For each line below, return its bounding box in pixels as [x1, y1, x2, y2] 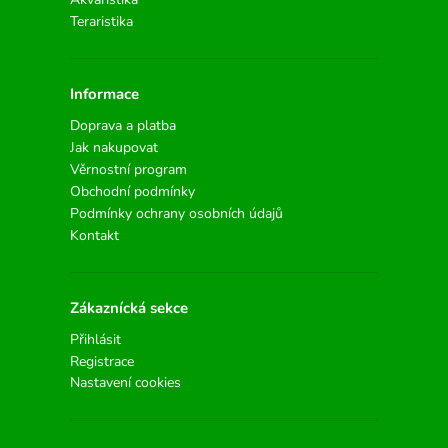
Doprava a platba [70, 115, 176, 135]
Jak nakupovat [70, 137, 158, 157]
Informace [70, 83, 139, 104]
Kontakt [70, 225, 119, 245]
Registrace [70, 351, 134, 371]
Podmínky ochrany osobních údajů [70, 203, 283, 223]
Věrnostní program [70, 159, 187, 179]
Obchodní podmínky [70, 181, 195, 201]
